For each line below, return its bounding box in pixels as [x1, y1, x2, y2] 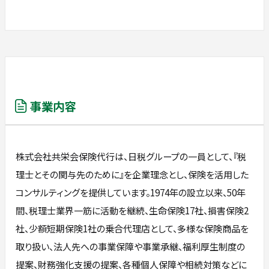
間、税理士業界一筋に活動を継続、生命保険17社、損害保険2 [16, 204, 249, 217]
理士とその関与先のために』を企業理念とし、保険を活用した [16, 168, 249, 181]
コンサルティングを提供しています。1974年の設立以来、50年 [16, 186, 246, 199]
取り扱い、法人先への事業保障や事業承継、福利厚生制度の [16, 240, 246, 253]
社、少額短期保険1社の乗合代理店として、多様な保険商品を [16, 222, 249, 235]
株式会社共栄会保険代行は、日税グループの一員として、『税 [16, 150, 247, 163]
